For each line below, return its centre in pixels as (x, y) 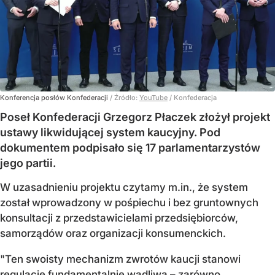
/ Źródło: (125, 98)
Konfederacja (195, 98)
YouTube (153, 98)
